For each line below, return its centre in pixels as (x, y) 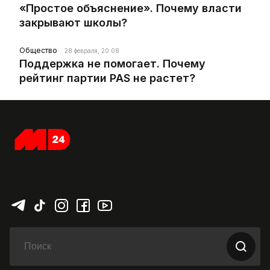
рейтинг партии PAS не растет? (107, 78)
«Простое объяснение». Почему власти (130, 8)
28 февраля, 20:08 (92, 51)
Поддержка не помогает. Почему (112, 64)
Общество (38, 51)
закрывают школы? (73, 23)
